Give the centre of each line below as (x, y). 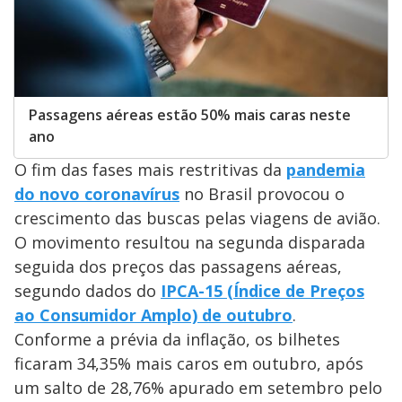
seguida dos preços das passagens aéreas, (178, 267)
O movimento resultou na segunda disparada (190, 243)
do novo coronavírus (97, 194)
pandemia (326, 170)
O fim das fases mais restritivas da (150, 170)
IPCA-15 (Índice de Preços (262, 291)
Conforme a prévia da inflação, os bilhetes (177, 340)
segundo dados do (87, 291)
